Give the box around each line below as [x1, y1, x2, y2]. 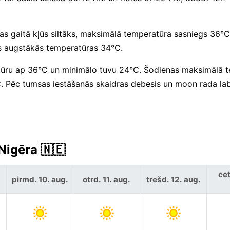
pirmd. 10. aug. [11, 174, 68, 184]
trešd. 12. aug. [146, 174, 201, 184]
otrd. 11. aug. [83, 174, 130, 184]
